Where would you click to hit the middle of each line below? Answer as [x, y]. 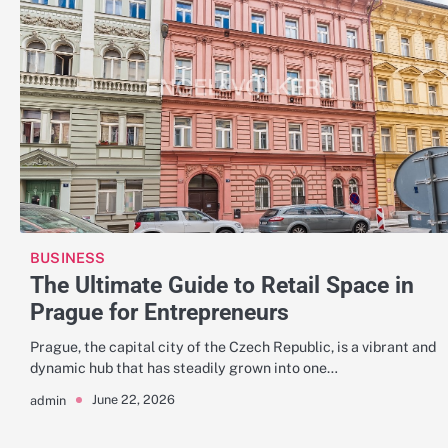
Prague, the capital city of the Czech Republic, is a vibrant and [233, 346]
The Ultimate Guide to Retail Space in [222, 284]
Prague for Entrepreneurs [159, 311]
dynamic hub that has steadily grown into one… [184, 367]
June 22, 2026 [133, 400]
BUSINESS [68, 257]
